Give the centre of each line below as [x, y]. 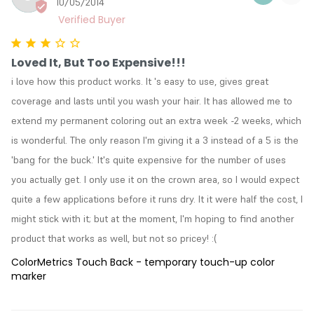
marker [29, 276]
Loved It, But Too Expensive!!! [98, 62]
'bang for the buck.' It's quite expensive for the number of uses [149, 159]
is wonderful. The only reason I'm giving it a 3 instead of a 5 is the [155, 140]
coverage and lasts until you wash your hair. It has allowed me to [152, 101]
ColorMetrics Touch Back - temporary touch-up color [143, 262]
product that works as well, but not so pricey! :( [114, 238]
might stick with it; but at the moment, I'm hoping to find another [153, 218]
